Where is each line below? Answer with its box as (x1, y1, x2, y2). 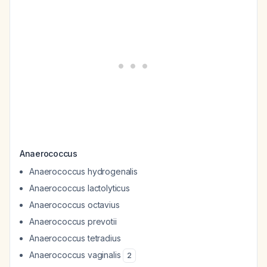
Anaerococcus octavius (29, 200, 120, 210)
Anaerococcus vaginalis (29, 250, 121, 260)
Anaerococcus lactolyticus (29, 183, 130, 193)
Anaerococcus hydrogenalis (29, 166, 138, 176)
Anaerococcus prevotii (29, 216, 117, 226)
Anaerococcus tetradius (29, 233, 121, 243)
